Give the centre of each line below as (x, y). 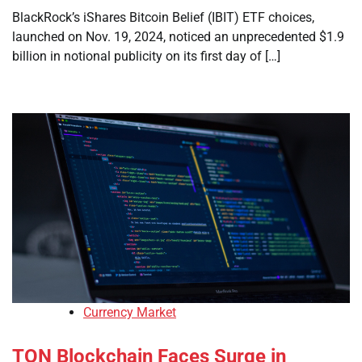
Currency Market (130, 313)
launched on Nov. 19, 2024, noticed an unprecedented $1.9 (178, 37)
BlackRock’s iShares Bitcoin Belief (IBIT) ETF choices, (163, 17)
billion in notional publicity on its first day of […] (146, 56)
